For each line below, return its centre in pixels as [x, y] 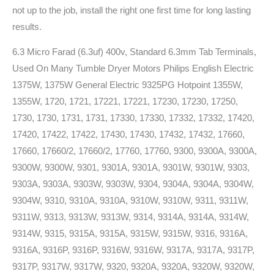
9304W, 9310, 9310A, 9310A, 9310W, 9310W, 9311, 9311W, [130, 201]
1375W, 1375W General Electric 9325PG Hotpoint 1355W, [128, 85]
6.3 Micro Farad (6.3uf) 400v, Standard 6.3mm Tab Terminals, [134, 52]
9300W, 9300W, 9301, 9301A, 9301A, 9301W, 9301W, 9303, [131, 168]
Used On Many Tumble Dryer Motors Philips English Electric [133, 69]
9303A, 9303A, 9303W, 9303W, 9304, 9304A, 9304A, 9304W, [133, 184]
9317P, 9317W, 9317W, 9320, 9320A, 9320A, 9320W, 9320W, [133, 267]
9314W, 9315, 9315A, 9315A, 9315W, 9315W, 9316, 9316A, [130, 234]
